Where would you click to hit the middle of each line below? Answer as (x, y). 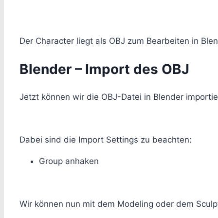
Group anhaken (69, 161)
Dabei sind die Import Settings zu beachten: (106, 140)
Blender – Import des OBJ (104, 69)
